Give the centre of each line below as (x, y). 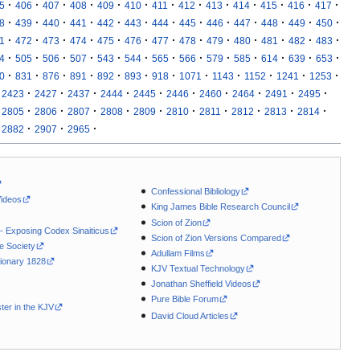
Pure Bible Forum (185, 299)
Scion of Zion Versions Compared (217, 237)
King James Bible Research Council (221, 207)
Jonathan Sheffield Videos (202, 283)
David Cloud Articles (190, 316)
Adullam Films (178, 253)
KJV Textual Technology (198, 268)
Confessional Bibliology (196, 192)
